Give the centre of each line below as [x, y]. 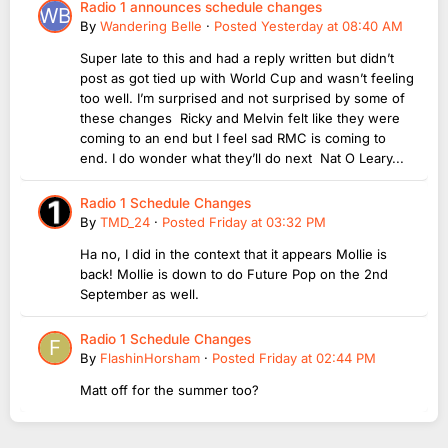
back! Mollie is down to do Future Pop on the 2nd [234, 274]
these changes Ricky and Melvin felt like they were [240, 118]
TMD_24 [125, 222]
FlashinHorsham [150, 358]
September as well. [139, 294]
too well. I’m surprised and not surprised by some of [242, 98]
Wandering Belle [151, 26]
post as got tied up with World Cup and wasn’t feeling [247, 78]
